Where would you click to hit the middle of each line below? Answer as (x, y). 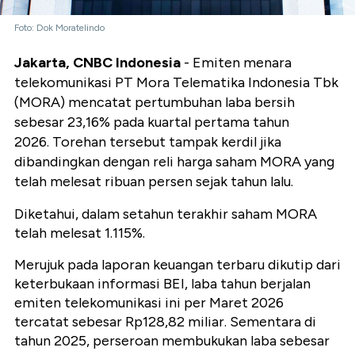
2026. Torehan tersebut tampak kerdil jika (148, 141)
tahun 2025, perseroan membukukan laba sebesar (172, 340)
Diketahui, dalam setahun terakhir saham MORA (166, 214)
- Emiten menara (236, 62)
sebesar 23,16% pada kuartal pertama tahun (152, 122)
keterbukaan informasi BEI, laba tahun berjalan (162, 283)
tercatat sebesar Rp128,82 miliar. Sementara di (165, 321)
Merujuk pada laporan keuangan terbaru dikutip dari (177, 264)
